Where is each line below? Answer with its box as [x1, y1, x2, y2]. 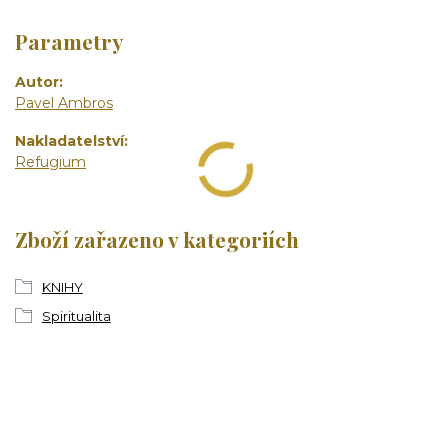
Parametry [15, 27, 123, 56]
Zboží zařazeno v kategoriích [15, 224, 299, 253]
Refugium [15, 153, 86, 172]
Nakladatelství [15, 132, 124, 151]
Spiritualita [41, 308, 111, 325]
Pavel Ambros [15, 93, 113, 112]
